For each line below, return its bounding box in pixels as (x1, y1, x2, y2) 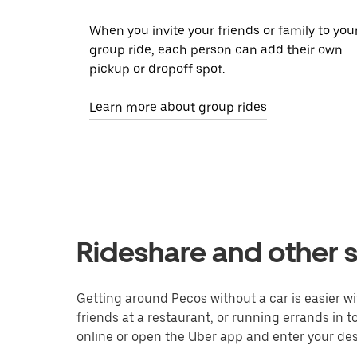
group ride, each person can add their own (89, 42, 343, 58)
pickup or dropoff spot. (89, 61, 225, 77)
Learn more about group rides (89, 100, 267, 116)
